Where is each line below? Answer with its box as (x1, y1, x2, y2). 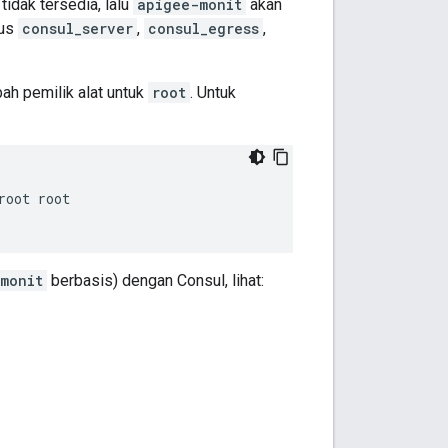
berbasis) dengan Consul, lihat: (47, 271, 264, 291)
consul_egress (148, 19, 259, 39)
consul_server (22, 19, 133, 39)
